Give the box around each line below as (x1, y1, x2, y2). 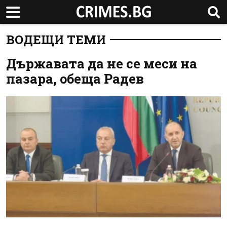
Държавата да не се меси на (6, 55, 197, 72)
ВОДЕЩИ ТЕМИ (6, 31, 106, 48)
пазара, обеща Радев (6, 70, 144, 87)
